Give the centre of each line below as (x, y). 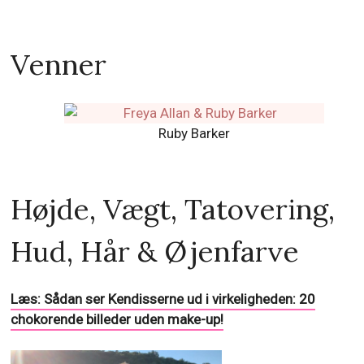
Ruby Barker (194, 134)
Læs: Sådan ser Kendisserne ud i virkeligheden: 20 (163, 299)
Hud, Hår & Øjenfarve (155, 252)
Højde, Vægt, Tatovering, (173, 210)
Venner (59, 65)
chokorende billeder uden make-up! (117, 320)
